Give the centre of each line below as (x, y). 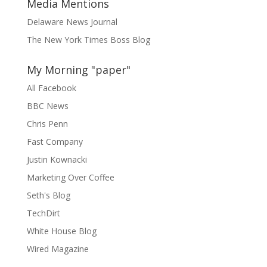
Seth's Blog (48, 195)
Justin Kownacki (57, 159)
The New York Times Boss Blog (88, 40)
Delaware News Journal (72, 22)
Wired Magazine (58, 249)
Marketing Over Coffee (70, 177)
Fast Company (55, 142)
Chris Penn (47, 124)
